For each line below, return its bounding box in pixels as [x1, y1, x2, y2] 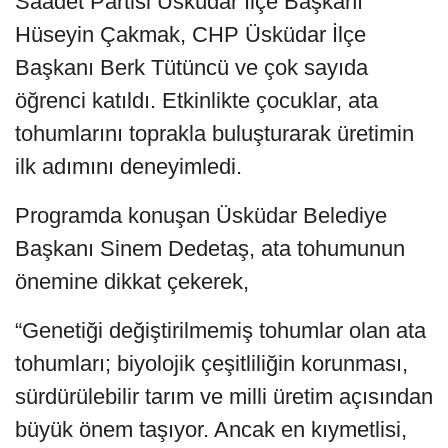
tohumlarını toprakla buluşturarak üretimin [15, 120, 414, 146]
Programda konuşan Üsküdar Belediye [15, 202, 387, 228]
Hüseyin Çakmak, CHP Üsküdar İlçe [15, 21, 366, 47]
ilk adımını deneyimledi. [15, 153, 242, 179]
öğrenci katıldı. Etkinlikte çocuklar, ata [15, 87, 378, 113]
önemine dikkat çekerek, [15, 268, 249, 294]
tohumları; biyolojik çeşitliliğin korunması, [15, 350, 408, 376]
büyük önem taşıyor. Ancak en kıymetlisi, [15, 416, 407, 442]
